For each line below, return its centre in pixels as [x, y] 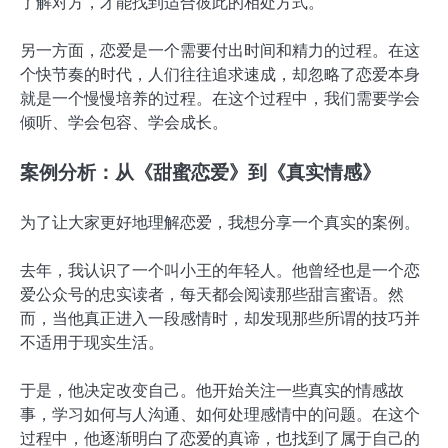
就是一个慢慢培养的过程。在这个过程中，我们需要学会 [220, 98]
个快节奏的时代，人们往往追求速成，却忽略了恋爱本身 [220, 74]
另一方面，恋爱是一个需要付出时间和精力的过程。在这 [220, 50]
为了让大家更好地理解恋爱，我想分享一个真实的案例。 [220, 222]
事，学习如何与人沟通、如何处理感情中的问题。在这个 [220, 415]
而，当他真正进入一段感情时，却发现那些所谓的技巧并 [220, 319]
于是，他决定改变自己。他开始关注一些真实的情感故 [212, 391]
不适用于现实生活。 [92, 343]
